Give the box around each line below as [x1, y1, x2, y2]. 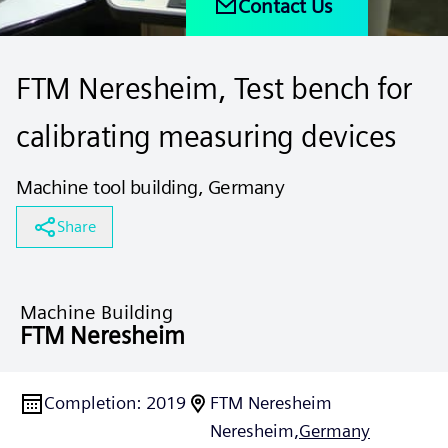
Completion [44, 392, 136, 413]
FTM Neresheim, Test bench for [16, 70, 413, 106]
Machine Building [20, 300, 173, 324]
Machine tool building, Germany [16, 175, 284, 199]
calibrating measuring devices [16, 118, 397, 154]
